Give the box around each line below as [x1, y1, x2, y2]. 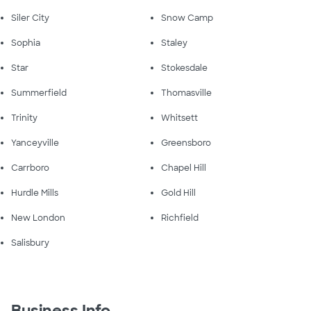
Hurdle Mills [11, 187, 58, 199]
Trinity [11, 112, 37, 124]
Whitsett [161, 112, 198, 124]
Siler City [11, 12, 49, 24]
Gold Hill [161, 187, 196, 199]
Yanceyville [11, 137, 59, 149]
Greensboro [161, 137, 211, 149]
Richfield [161, 212, 199, 224]
